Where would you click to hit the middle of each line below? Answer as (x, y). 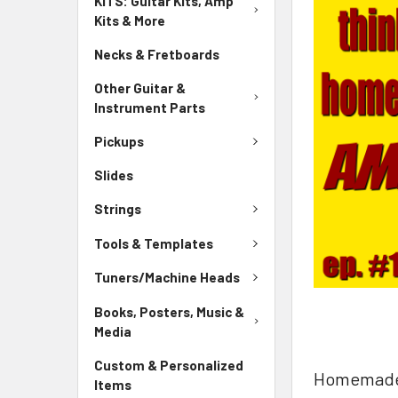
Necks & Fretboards (157, 54)
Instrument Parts (150, 107)
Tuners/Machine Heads (167, 278)
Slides (114, 175)
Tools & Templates (154, 243)
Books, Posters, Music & (169, 311)
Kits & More (130, 20)
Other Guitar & (140, 88)
